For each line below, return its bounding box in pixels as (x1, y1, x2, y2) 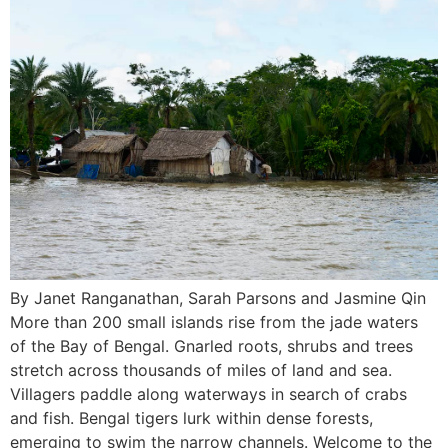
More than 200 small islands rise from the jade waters (10, 311, 418, 332)
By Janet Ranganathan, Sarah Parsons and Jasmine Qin (10, 287, 426, 308)
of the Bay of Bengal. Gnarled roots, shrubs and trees (10, 335, 413, 356)
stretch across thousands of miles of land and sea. (10, 359, 392, 380)
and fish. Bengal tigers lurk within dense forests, (10, 407, 373, 428)
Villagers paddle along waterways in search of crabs (10, 383, 407, 404)
